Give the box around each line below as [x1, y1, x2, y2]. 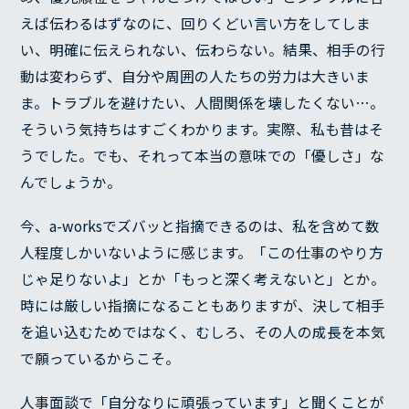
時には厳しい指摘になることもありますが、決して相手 [20, 295, 386, 317]
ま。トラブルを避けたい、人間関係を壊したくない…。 [20, 92, 385, 114]
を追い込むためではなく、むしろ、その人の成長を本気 [20, 321, 386, 343]
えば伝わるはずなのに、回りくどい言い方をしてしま [20, 13, 372, 35]
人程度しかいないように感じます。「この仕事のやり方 [20, 242, 384, 264]
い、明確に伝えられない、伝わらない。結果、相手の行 [20, 39, 386, 61]
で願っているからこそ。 [20, 348, 181, 370]
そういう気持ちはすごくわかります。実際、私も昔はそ [20, 119, 384, 141]
